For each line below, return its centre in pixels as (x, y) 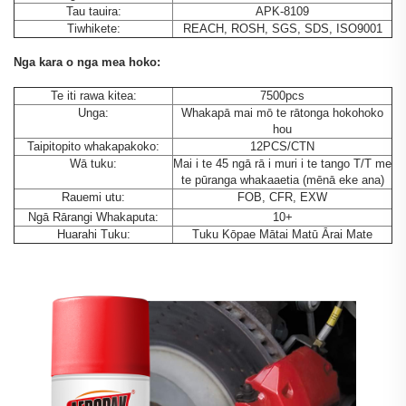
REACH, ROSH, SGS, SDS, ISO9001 (282, 29)
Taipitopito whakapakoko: (93, 147)
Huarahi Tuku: (93, 235)
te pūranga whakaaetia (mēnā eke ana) (282, 180)
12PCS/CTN (282, 147)
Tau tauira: (93, 12)
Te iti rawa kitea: (93, 96)
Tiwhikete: (93, 29)
